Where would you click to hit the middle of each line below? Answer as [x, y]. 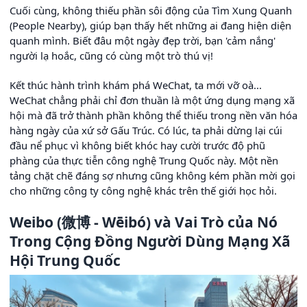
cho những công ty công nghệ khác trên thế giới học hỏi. [143, 190]
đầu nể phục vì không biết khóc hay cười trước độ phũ [137, 145]
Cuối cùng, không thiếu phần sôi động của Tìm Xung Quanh [151, 10]
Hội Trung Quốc [65, 260]
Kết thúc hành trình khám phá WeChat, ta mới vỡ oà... [136, 85]
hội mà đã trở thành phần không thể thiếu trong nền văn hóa [153, 115]
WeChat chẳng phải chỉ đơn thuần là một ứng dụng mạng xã [152, 100]
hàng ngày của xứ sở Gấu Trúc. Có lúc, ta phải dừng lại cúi [146, 130]
